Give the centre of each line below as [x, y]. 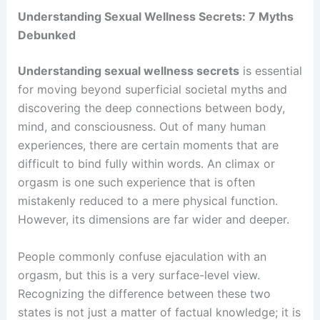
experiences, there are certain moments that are [148, 145]
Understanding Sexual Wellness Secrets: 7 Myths [155, 17]
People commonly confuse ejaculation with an [142, 256]
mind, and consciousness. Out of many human [141, 127]
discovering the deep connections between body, [151, 108]
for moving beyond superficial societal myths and [152, 90]
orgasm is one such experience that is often [136, 182]
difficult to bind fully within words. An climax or [146, 164]
